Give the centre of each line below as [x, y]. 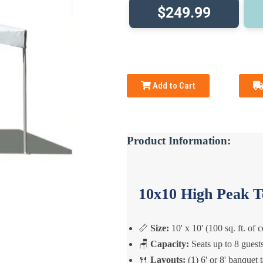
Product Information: [178, 141]
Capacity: [169, 244]
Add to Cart [173, 86]
